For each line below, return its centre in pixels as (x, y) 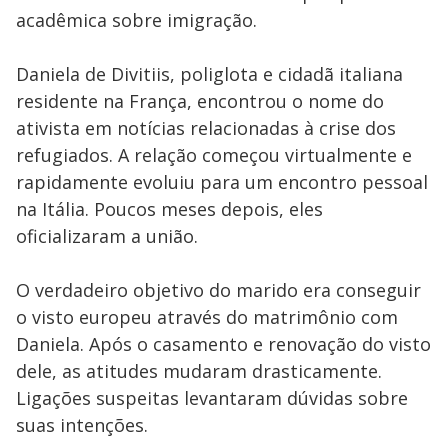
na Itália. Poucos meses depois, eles (169, 209)
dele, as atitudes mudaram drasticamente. (199, 371)
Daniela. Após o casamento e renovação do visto (223, 344)
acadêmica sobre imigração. (136, 20)
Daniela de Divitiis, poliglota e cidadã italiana (209, 74)
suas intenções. (82, 425)
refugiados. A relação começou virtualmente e (214, 155)
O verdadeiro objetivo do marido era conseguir (218, 290)
